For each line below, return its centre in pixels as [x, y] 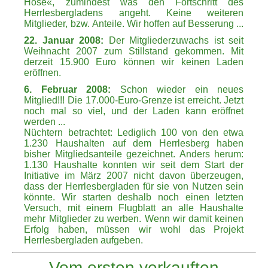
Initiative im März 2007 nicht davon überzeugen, [134, 176]
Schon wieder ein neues [177, 90]
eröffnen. [43, 72]
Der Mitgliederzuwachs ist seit [174, 40]
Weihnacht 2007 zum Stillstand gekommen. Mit [134, 51]
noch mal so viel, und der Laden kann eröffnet [134, 111]
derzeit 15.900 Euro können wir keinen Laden [134, 62]
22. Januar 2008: [64, 40]
